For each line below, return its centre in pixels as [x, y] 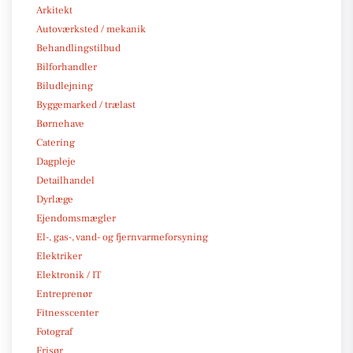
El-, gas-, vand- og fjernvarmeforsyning [122, 237]
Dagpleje [56, 161]
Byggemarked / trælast [86, 104]
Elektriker [59, 256]
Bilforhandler [67, 67]
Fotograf [54, 331]
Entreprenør [64, 294]
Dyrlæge [55, 199]
